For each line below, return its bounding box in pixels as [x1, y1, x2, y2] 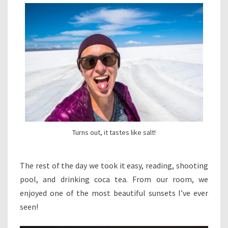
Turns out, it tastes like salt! [72, 128, 156, 137]
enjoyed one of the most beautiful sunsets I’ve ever [20, 187, 208, 198]
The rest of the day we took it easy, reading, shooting [20, 160, 208, 170]
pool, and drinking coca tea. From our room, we [20, 174, 208, 184]
